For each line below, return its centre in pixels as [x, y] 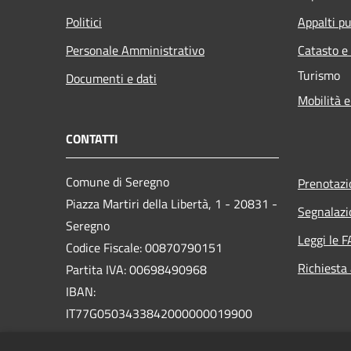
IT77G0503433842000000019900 [159, 313]
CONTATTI [92, 138]
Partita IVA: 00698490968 [136, 269]
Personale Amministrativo [135, 50]
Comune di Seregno [118, 181]
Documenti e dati [111, 78]
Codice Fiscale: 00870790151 [144, 247]
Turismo [319, 75]
